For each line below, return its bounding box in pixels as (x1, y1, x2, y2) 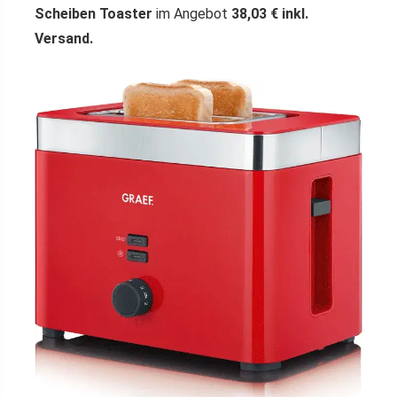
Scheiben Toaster (35, 5, 152, 22)
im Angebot (152, 5, 231, 22)
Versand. (35, 30, 93, 47)
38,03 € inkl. (231, 5, 308, 22)
